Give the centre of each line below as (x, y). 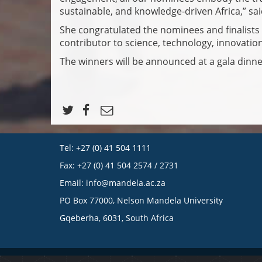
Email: (73, 183)
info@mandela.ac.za (126, 183)
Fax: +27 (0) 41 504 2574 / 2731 (119, 166)
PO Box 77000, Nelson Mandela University (141, 201)
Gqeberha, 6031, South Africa (117, 218)
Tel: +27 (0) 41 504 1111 (105, 148)
